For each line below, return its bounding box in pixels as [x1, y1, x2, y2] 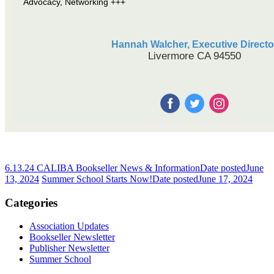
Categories [5, 196, 57, 209]
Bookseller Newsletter [29, 232, 115, 243]
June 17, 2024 [198, 173, 253, 184]
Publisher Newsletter [29, 243, 109, 254]
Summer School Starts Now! [42, 173, 152, 184]
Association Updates [29, 221, 109, 232]
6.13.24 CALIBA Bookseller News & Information [5, 162, 200, 173]
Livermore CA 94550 [148, 50, 241, 62]
